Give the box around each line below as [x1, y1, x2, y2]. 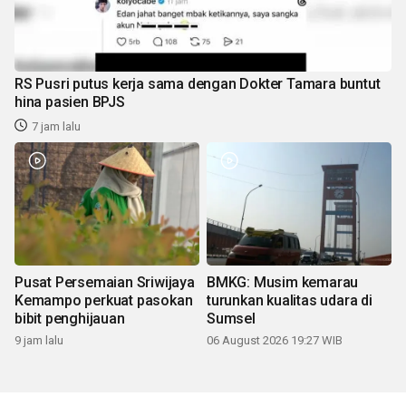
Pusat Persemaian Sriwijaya [14, 273, 195, 291]
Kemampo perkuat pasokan [14, 291, 193, 309]
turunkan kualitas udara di [207, 291, 372, 309]
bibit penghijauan [14, 309, 125, 327]
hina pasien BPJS [14, 92, 125, 111]
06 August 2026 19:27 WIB [207, 333, 343, 347]
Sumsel [207, 309, 256, 327]
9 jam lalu [14, 333, 63, 347]
